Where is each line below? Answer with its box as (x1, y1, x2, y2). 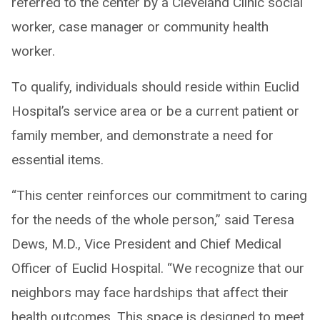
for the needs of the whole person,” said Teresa (11, 211, 294, 229)
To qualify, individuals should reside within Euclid (11, 79, 299, 96)
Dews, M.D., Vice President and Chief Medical (11, 236, 281, 253)
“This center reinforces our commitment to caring (11, 187, 307, 204)
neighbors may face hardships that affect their (11, 284, 289, 301)
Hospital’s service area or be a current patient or (11, 103, 299, 120)
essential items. (11, 151, 104, 169)
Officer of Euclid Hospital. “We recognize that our (11, 260, 304, 277)
